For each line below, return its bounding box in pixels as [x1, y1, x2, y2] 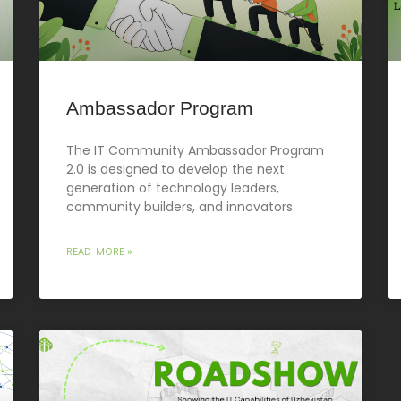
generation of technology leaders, [66, 178, 279, 197]
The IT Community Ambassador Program [66, 141, 324, 159]
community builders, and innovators [66, 197, 293, 216]
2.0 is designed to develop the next [66, 159, 285, 178]
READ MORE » [66, 243, 132, 258]
